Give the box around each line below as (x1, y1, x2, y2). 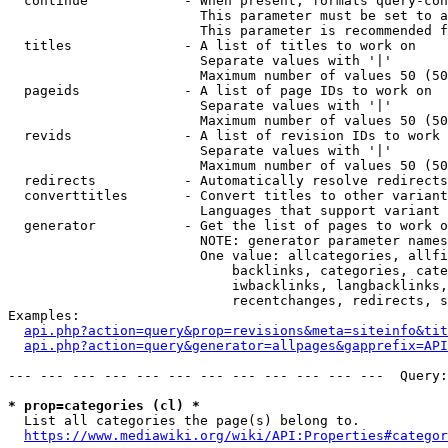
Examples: (8, 308, 80, 323)
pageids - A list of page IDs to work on (8, 83, 432, 98)
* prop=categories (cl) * (8, 398, 200, 413)
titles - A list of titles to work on (8, 38, 416, 53)
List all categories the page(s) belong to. (8, 413, 360, 428)
